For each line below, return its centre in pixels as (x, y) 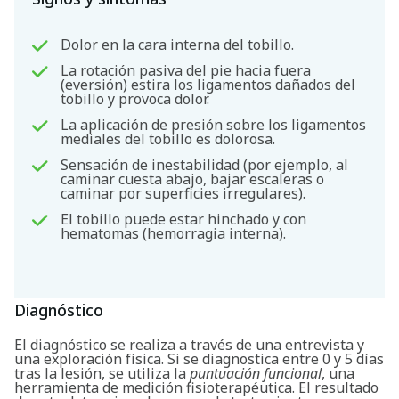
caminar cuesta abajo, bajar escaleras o (193, 179)
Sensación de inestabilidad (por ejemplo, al (205, 165)
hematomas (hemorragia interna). (174, 234)
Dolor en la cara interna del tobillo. (178, 45)
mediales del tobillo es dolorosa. (168, 139)
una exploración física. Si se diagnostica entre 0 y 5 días (199, 359)
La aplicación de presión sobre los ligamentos (214, 125)
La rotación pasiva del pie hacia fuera (186, 71)
